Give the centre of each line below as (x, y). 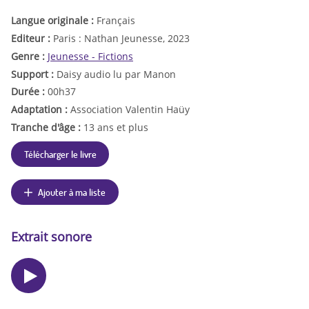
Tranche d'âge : (47, 128)
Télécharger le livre (60, 154)
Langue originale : (54, 21)
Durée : (29, 92)
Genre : (29, 56)
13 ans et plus (116, 128)
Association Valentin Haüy (130, 110)
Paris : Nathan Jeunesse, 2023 (121, 39)
